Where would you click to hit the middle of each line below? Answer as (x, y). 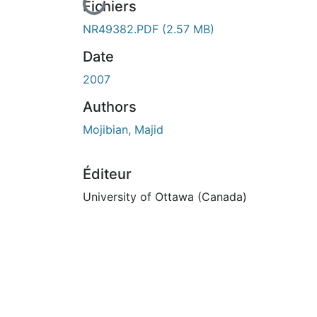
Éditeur (107, 174)
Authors (110, 106)
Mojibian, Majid (123, 129)
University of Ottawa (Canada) (165, 196)
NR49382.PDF (122, 29)
